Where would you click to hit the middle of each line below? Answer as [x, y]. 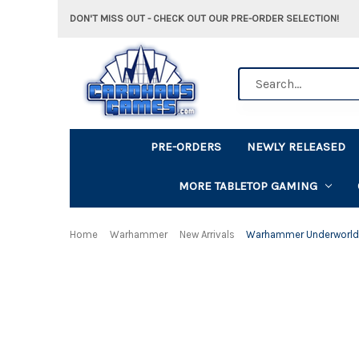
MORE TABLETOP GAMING [248, 186]
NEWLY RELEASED [296, 146]
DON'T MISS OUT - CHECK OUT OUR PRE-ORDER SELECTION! [204, 18]
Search [256, 75]
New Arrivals [207, 234]
